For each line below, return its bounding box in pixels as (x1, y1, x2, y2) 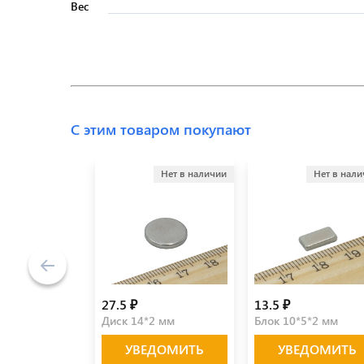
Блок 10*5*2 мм (254, 313, 338, 328)
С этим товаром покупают (71, 119, 251, 139)
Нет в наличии (161, 167, 227, 180)
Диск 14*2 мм (102, 313, 175, 328)
